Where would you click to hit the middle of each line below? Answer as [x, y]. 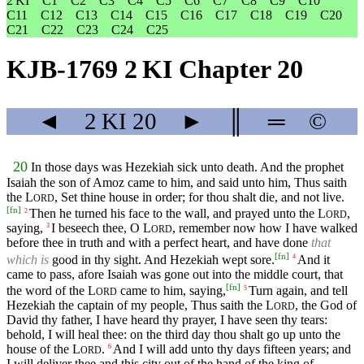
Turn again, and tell [298, 291]
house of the [39, 349]
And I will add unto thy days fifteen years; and [232, 349]
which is [28, 259]
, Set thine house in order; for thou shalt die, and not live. [199, 197]
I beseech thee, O [97, 228]
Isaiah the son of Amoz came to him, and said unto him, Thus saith [177, 183]
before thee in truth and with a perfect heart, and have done [159, 243]
